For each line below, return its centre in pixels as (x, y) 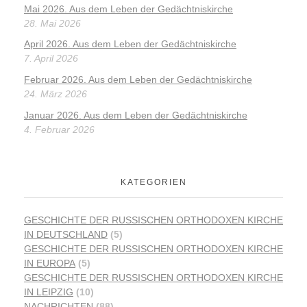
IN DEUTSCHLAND (66, 235)
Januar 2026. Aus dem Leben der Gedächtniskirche (136, 115)
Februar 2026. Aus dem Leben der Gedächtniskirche (138, 80)
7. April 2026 (51, 59)
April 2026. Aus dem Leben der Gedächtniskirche (130, 44)
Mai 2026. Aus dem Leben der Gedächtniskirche (128, 9)
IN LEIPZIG (49, 292)
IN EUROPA (50, 263)
